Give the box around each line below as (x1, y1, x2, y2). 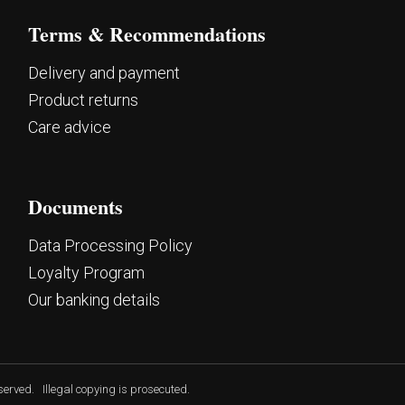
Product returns (27, 90, 138, 109)
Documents (27, 192, 123, 221)
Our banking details (27, 290, 160, 309)
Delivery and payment (27, 63, 180, 82)
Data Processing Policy (27, 236, 193, 255)
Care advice (27, 118, 111, 137)
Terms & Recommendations (27, 19, 266, 49)
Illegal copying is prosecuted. (42, 382, 190, 396)
